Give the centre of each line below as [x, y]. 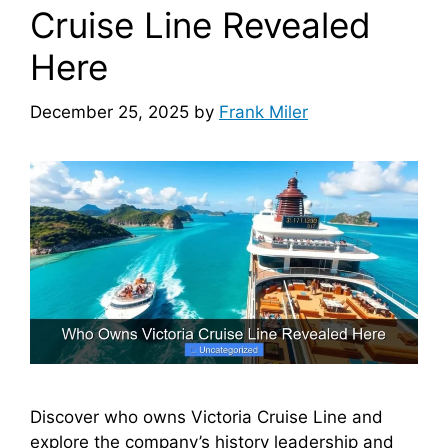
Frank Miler [263, 111]
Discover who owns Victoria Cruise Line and [206, 417]
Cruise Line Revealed [200, 25]
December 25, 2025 [109, 111]
